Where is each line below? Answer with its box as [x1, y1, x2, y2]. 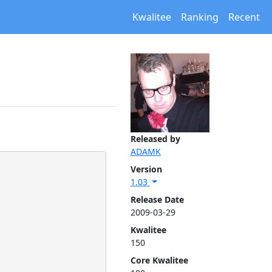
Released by [130, 133, 180, 144]
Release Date [130, 194, 184, 205]
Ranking [181, 10, 219, 24]
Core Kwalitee [130, 254, 188, 266]
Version [130, 163, 162, 175]
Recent [228, 10, 260, 24]
